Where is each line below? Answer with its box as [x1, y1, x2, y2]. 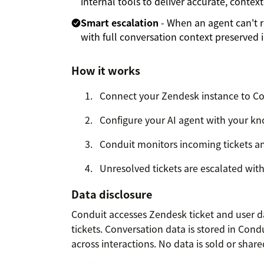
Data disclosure [71, 186, 152, 203]
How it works [71, 62, 140, 79]
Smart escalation [81, 15, 159, 30]
